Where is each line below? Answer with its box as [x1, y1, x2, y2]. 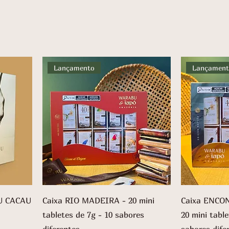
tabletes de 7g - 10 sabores [42, 210, 144, 220]
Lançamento [54, 63, 95, 73]
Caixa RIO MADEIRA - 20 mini [42, 195, 154, 205]
